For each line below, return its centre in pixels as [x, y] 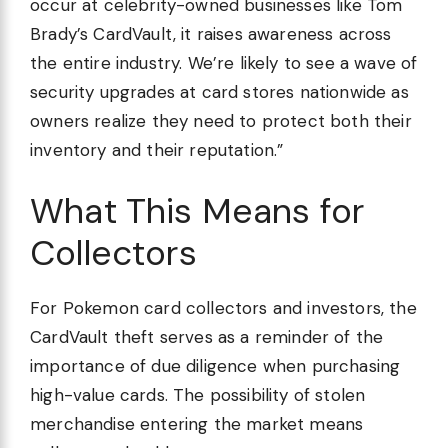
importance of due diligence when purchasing [215, 366]
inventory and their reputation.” [157, 149]
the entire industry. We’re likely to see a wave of [224, 62]
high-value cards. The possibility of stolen [198, 395]
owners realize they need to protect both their [221, 120]
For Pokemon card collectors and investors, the [223, 308]
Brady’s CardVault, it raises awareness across [211, 33]
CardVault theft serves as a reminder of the [207, 337]
